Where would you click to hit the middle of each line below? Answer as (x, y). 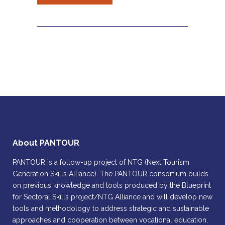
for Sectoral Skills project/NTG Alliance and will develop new (113, 197)
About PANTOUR (46, 143)
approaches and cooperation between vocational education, (110, 220)
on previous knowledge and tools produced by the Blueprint (112, 185)
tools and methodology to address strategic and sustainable (111, 208)
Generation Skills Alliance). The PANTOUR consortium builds (110, 174)
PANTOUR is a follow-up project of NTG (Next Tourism (101, 162)
